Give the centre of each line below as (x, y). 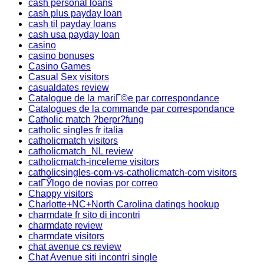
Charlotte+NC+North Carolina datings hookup (124, 204)
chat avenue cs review (75, 247)
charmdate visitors (66, 236)
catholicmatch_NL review (81, 151)
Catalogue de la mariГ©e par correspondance (124, 98)
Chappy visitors (61, 194)
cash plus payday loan (75, 13)
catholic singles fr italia (76, 130)
